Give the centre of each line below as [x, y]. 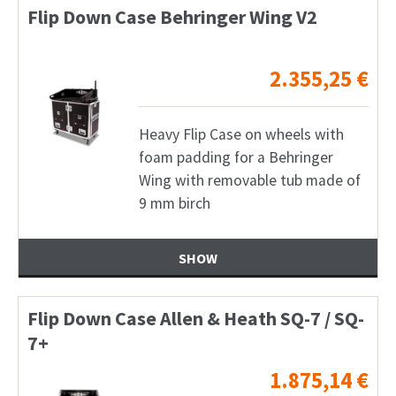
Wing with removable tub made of [249, 180]
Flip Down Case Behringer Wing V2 [172, 16]
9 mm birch [174, 203]
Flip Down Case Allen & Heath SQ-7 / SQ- [196, 319]
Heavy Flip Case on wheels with [241, 134]
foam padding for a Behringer [236, 157]
